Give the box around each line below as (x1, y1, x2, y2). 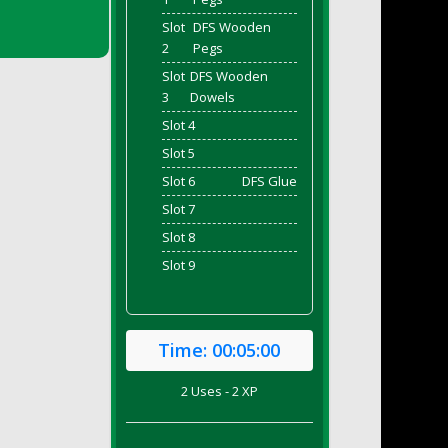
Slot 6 (161, 172, 195, 190)
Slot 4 (161, 116, 195, 134)
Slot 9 (161, 256, 195, 274)
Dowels (189, 88, 235, 106)
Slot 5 (161, 144, 195, 162)
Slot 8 (161, 228, 195, 246)
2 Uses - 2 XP (180, 382, 258, 400)
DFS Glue (241, 172, 297, 190)
